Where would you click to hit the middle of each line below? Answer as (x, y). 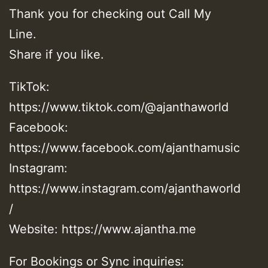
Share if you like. (57, 54)
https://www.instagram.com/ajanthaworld (125, 188)
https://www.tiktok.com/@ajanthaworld (119, 107)
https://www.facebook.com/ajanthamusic (124, 147)
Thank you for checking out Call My (110, 13)
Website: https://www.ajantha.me (103, 229)
